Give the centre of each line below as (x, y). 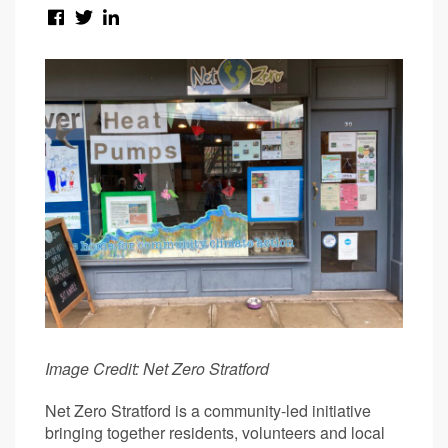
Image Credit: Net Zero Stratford (157, 368)
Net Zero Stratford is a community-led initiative (208, 410)
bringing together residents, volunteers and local (215, 432)
